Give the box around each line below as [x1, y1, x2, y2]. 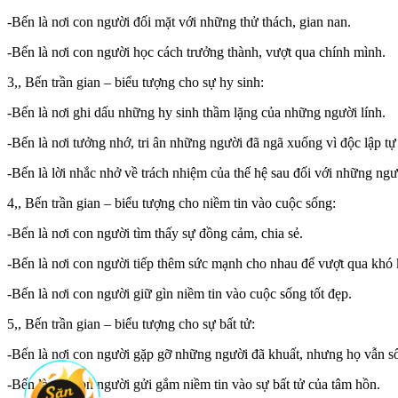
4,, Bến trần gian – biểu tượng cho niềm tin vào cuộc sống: [7, 195, 336, 211]
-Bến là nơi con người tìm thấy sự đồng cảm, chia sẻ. [7, 226, 303, 242]
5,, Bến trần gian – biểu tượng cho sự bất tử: [7, 316, 255, 332]
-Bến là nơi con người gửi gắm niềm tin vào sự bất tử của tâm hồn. [7, 377, 380, 393]
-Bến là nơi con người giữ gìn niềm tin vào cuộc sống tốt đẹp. [7, 286, 352, 302]
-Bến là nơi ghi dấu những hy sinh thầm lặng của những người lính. [7, 105, 386, 121]
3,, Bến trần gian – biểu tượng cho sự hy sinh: [7, 75, 264, 91]
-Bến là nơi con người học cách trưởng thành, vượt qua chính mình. [7, 44, 386, 60]
